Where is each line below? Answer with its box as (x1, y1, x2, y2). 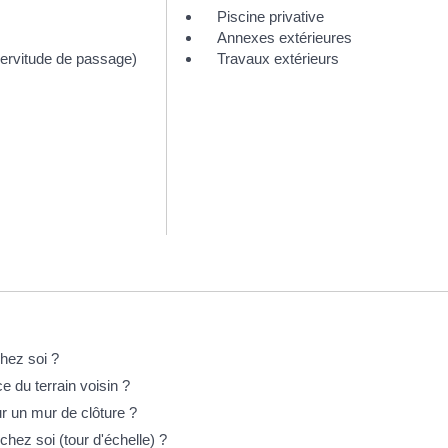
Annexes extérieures (217, 28, 352, 46)
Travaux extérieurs (217, 49, 339, 67)
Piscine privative (217, 7, 324, 25)
